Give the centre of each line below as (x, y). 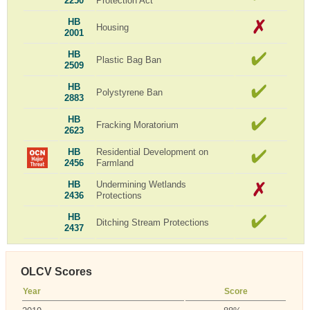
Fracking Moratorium (138, 125)
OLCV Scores (57, 271)
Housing (113, 27)
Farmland (115, 163)
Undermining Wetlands (142, 184)
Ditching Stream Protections (153, 222)
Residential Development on (153, 152)
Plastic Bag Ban (129, 60)
